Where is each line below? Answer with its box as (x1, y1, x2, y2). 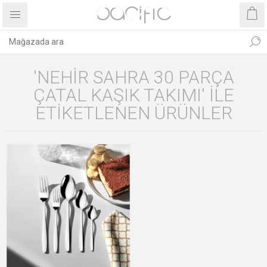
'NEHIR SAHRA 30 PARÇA (33, 67, 234, 88)
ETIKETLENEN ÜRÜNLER (35, 103, 232, 123)
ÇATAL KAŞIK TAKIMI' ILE (33, 85, 234, 105)
